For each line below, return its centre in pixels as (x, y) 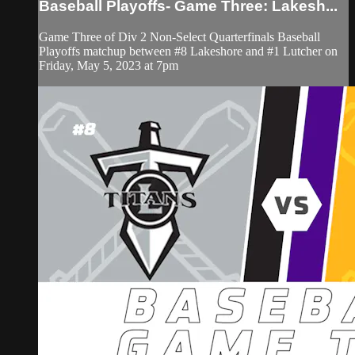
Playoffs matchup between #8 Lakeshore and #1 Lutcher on (188, 51)
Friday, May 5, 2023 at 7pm (109, 65)
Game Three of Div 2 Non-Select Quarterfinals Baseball (179, 36)
